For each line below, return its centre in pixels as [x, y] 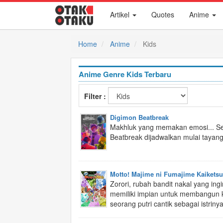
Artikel [121, 14]
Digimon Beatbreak [139, 117]
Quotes [163, 14]
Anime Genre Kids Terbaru [125, 74]
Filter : [96, 96]
